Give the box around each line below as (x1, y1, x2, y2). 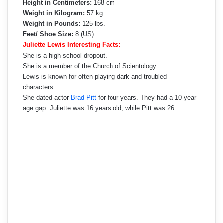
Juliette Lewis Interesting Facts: (23, 41, 120, 49)
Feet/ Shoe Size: (23, 30, 73, 38)
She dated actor (23, 94, 71, 102)
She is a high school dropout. (23, 52, 107, 60)
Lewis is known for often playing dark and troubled (23, 73, 167, 81)
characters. (23, 83, 55, 91)
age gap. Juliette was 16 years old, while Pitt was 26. (23, 104, 176, 112)
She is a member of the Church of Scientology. (23, 62, 158, 70)
